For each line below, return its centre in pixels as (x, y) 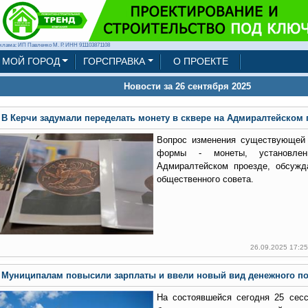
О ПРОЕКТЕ (201, 61)
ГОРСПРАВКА (114, 61)
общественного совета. (205, 179)
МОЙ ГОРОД (31, 61)
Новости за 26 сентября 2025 (188, 86)
